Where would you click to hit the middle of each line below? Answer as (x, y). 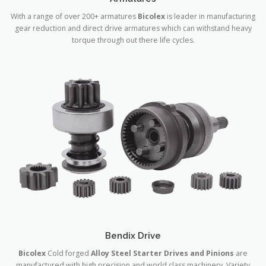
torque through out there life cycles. (133, 40)
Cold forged (68, 254)
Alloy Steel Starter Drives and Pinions (162, 254)
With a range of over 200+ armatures (74, 16)
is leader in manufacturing (210, 16)
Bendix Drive (133, 236)
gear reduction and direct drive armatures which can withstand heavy (133, 28)
